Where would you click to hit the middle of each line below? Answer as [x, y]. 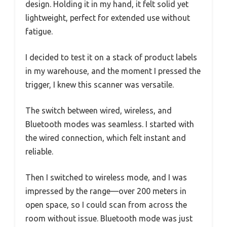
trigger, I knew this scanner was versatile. [100, 85]
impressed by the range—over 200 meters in [106, 191]
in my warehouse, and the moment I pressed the [113, 71]
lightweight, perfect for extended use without [108, 18]
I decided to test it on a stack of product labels [111, 58]
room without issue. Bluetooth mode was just [109, 219]
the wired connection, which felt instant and [106, 138]
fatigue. [39, 32]
